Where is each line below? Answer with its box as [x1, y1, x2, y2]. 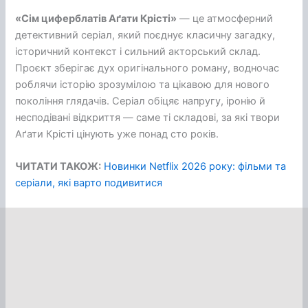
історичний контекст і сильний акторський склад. [15, 45, 261, 58]
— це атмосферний [177, 12, 274, 25]
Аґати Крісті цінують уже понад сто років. [15, 128, 219, 141]
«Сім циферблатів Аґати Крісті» [15, 12, 177, 25]
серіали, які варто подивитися [15, 177, 163, 190]
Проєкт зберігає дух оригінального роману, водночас [15, 62, 280, 75]
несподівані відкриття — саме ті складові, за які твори [15, 111, 280, 124]
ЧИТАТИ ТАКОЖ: [15, 160, 102, 173]
